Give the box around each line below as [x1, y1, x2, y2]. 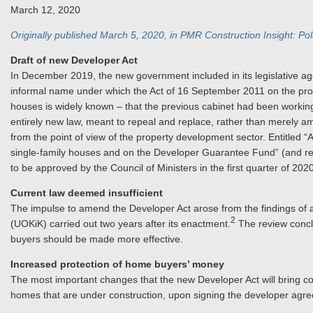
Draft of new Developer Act [10, 54, 138, 66]
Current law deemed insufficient [10, 187, 163, 198]
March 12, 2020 [10, 4, 80, 15]
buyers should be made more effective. [10, 233, 183, 245]
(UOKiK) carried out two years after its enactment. [10, 218, 231, 229]
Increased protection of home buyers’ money [10, 259, 224, 270]
